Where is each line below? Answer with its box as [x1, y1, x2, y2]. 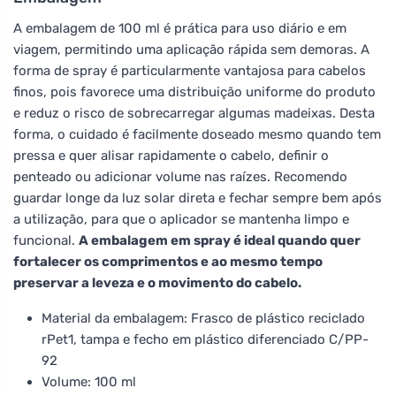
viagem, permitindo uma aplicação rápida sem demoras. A [13, 41, 369, 57]
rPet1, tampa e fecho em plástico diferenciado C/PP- [42, 331, 369, 347]
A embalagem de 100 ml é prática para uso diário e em [13, 19, 346, 36]
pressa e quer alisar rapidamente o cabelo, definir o [13, 147, 329, 164]
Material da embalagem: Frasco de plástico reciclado [42, 309, 365, 326]
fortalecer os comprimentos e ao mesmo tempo [13, 253, 323, 270]
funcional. [13, 232, 79, 248]
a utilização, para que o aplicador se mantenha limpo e [13, 210, 349, 227]
